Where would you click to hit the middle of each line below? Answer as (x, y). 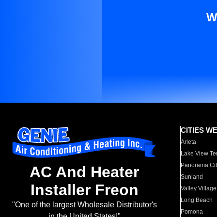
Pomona (192, 212)
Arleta (189, 142)
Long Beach (197, 200)
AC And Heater (84, 172)
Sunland (192, 177)
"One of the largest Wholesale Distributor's (84, 205)
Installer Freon (84, 190)
